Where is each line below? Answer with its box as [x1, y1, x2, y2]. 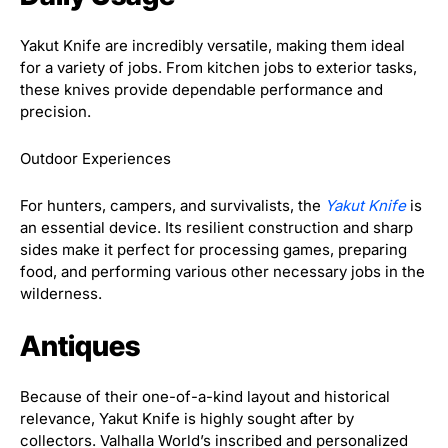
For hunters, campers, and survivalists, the [20, 195, 325, 215]
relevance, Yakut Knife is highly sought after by [20, 408, 354, 428]
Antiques [20, 328, 140, 363]
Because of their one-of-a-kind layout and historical [20, 386, 390, 406]
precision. [20, 101, 91, 121]
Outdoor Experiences [20, 148, 171, 168]
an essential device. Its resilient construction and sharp [20, 217, 413, 237]
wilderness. [20, 283, 102, 303]
